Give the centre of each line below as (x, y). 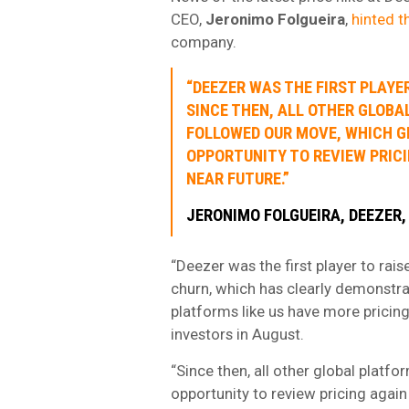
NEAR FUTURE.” (238, 178)
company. (204, 42)
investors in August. (237, 334)
